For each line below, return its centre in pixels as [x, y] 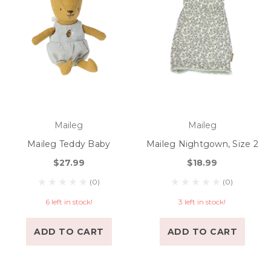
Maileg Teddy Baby [69, 144]
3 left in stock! [202, 202]
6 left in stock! [69, 202]
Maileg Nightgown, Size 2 [202, 144]
